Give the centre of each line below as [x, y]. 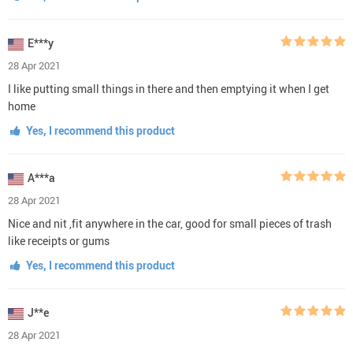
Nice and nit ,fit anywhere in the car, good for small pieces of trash [170, 223]
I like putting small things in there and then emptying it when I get [169, 88]
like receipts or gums [59, 240]
